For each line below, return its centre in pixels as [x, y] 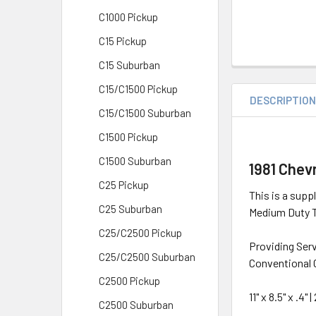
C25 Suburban [130, 209]
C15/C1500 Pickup [138, 89]
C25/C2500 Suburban [147, 257]
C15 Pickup [123, 41]
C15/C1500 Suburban [145, 113]
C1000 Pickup [128, 17]
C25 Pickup [124, 185]
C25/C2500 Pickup [140, 233]
